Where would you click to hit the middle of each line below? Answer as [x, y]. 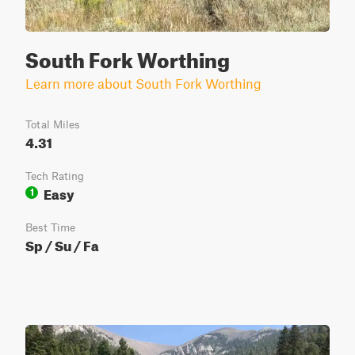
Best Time [50, 227]
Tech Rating [55, 176]
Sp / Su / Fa [62, 244]
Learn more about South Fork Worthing [143, 83]
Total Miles [53, 124]
